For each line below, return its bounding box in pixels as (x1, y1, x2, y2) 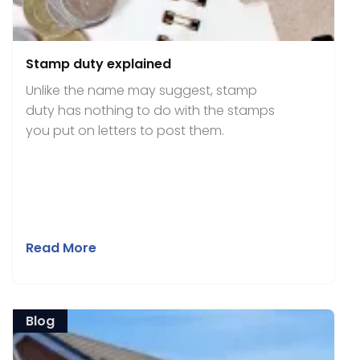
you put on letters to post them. (26, 121, 224, 140)
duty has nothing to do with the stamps (26, 101, 275, 120)
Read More (26, 239, 96, 257)
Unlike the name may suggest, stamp (26, 81, 257, 100)
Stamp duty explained (26, 55, 171, 73)
